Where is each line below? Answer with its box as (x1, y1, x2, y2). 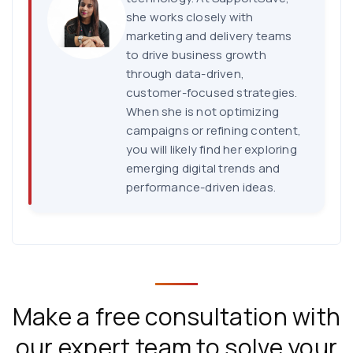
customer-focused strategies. (126, 84, 298, 101)
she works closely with (126, 8, 254, 25)
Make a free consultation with (12, 299, 341, 333)
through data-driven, (126, 65, 244, 82)
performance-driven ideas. (126, 178, 276, 195)
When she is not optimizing (126, 102, 280, 120)
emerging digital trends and (126, 159, 281, 176)
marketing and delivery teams (126, 27, 292, 44)
